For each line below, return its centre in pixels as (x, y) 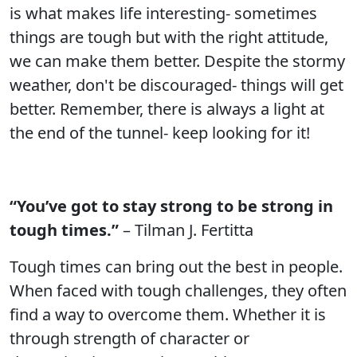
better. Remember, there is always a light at (167, 109)
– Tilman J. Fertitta (186, 230)
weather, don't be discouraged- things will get (177, 85)
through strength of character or (129, 338)
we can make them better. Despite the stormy (177, 61)
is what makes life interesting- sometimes (163, 13)
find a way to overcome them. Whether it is (168, 314)
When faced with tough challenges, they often (178, 290)
